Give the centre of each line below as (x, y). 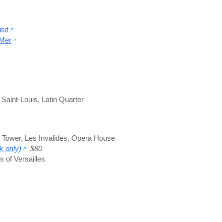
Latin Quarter (63, 99)
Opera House (93, 138)
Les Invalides (46, 138)
